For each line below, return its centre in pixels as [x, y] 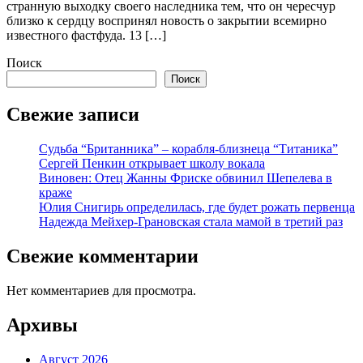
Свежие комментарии [102, 256]
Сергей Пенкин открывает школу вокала [152, 163]
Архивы [42, 325]
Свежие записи [73, 114]
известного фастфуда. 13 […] [86, 36]
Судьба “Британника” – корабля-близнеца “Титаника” [188, 148]
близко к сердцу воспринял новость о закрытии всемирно [167, 21]
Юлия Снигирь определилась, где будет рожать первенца [197, 207]
